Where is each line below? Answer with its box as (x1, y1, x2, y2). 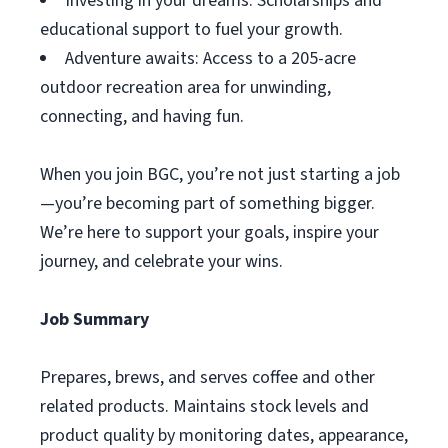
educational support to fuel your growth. (40, 17, 343, 42)
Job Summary (40, 307, 149, 332)
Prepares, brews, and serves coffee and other (40, 365, 375, 390)
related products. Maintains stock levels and (40, 394, 369, 419)
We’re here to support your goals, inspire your (40, 220, 379, 245)
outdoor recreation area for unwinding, (40, 75, 331, 100)
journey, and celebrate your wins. (40, 249, 283, 274)
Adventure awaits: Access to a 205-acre (65, 46, 356, 71)
